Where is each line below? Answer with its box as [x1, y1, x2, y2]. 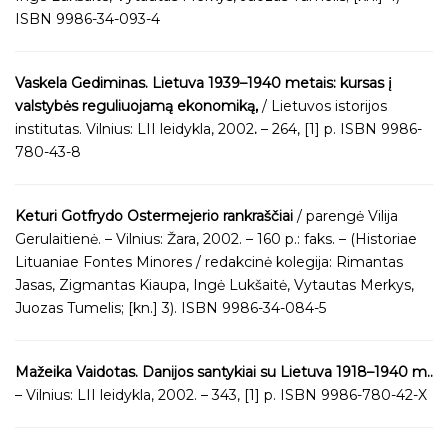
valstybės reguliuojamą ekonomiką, [15, 97, 258, 115]
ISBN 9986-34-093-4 [15, 10, 160, 28]
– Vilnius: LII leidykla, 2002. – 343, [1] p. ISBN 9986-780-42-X [15, 386, 427, 404]
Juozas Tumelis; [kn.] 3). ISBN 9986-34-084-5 [15, 299, 326, 317]
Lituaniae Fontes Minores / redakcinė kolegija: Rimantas [15, 253, 403, 271]
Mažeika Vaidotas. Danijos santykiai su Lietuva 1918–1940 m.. [15, 363, 433, 381]
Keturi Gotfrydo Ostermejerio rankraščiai [15, 207, 293, 225]
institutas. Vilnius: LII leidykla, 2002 [15, 120, 254, 138]
